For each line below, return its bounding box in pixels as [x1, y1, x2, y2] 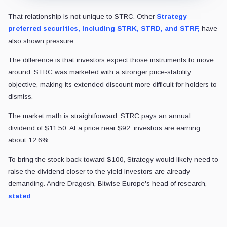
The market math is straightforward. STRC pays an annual [8, 111, 191, 120]
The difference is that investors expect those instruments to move [8, 56, 214, 64]
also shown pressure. [8, 36, 75, 45]
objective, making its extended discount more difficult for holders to [8, 80, 217, 88]
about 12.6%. [8, 136, 50, 144]
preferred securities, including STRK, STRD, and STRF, [8, 24, 200, 32]
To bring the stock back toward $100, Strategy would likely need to [8, 155, 218, 163]
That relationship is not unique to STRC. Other [8, 12, 157, 20]
